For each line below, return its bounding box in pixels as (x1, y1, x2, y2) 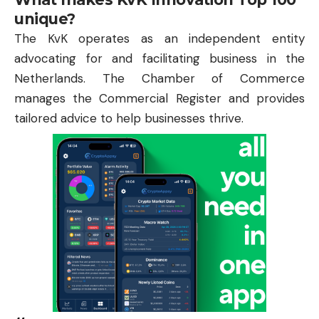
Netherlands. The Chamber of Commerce (14, 70, 305, 86)
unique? (14, 9, 75, 28)
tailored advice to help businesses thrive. (14, 110, 244, 126)
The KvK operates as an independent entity (14, 30, 305, 46)
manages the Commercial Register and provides (14, 90, 305, 106)
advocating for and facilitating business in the (14, 50, 305, 66)
